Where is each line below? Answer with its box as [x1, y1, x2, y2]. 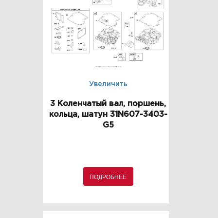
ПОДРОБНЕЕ [90, 172, 127, 181]
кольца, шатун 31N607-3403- [49, 111, 167, 119]
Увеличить [89, 81, 127, 88]
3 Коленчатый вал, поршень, [50, 100, 166, 108]
